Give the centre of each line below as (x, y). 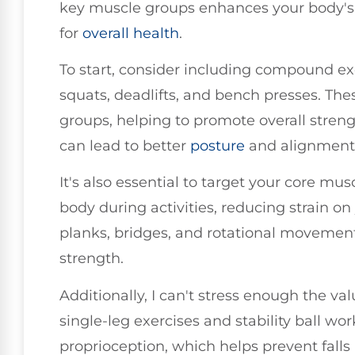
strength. (92, 259)
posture (218, 146)
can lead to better (125, 146)
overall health (131, 33)
